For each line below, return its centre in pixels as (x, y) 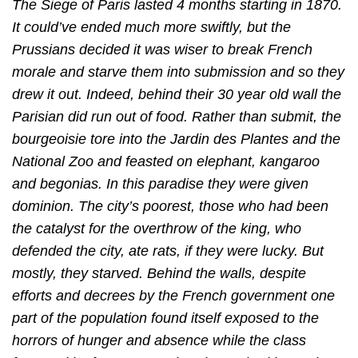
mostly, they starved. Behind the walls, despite (159, 273)
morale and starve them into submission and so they (178, 72)
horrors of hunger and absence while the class (159, 340)
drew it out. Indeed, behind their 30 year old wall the (177, 94)
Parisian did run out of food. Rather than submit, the (177, 116)
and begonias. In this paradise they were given (160, 183)
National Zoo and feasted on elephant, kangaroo (166, 161)
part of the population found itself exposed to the (165, 318)
